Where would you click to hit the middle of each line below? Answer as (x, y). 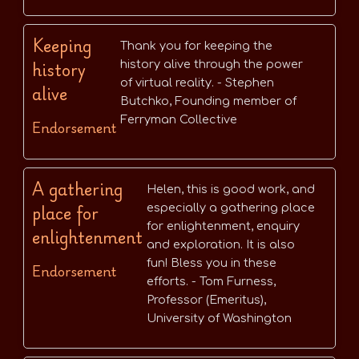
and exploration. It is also (221, 245)
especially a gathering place (231, 208)
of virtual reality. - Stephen (197, 83)
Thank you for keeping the (196, 46)
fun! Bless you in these (212, 263)
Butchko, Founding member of (208, 101)
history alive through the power (212, 65)
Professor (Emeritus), (206, 300)
